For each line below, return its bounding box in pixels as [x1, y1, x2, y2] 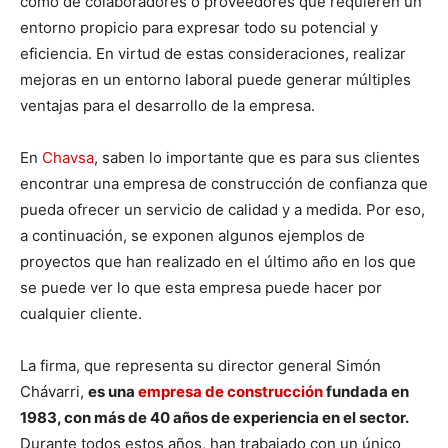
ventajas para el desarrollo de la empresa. [20, 96, 315, 116]
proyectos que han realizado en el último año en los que [20, 252, 416, 272]
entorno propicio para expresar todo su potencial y [20, 18, 378, 38]
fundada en [323, 382, 409, 402]
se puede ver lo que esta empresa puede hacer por [20, 278, 382, 298]
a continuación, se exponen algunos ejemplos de [20, 226, 365, 246]
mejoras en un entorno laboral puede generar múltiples [20, 70, 411, 90]
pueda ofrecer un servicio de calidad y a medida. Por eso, [20, 200, 425, 220]
